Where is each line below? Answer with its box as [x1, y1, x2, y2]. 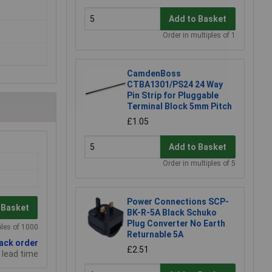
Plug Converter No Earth [127, 219, 225, 229]
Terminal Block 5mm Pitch [127, 101, 232, 112]
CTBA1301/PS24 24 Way [127, 80, 223, 90]
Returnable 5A [127, 229, 183, 240]
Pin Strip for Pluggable [127, 90, 219, 101]
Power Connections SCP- [127, 197, 229, 207]
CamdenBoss [127, 69, 181, 79]
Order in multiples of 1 [163, 31, 236, 40]
